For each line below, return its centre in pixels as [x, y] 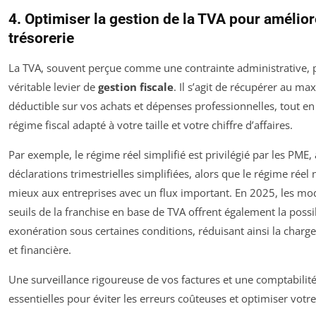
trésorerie [41, 38]
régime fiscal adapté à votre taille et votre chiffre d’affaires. [151, 124]
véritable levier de [53, 86]
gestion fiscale [136, 86]
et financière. [40, 249]
